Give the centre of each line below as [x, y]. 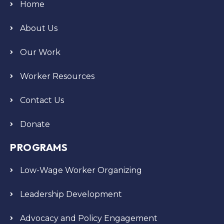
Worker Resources [57, 76]
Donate [35, 124]
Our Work [40, 52]
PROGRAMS [39, 147]
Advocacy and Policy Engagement [89, 218]
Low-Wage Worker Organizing [81, 170]
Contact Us [42, 100]
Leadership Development [71, 194]
